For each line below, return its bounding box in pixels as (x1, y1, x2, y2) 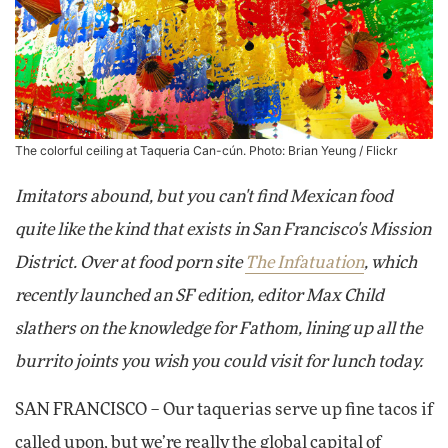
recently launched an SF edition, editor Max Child (15, 288, 384, 305)
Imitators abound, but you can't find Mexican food (15, 189, 393, 206)
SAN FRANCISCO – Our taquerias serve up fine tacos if (15, 402, 433, 419)
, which (364, 255, 417, 272)
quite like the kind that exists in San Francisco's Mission (15, 222, 431, 239)
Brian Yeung (288, 143, 356, 159)
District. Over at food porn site (15, 255, 245, 272)
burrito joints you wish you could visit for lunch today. (15, 354, 423, 371)
